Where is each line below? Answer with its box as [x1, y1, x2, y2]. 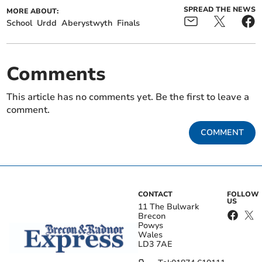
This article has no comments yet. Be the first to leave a [6, 91, 250, 104]
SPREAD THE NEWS [183, 5, 256, 15]
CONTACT [138, 189, 173, 199]
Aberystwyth [61, 18, 113, 29]
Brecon [138, 211, 166, 222]
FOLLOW [226, 189, 259, 199]
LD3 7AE [138, 239, 173, 250]
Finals [117, 18, 140, 29]
